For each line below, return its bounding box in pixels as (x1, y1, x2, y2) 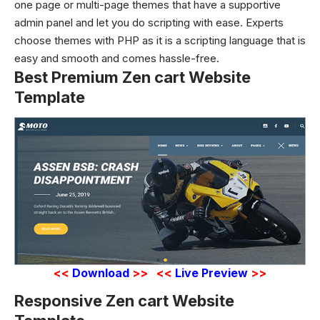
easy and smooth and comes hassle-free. (14, 51, 219, 65)
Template (14, 88, 85, 106)
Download (72, 265, 129, 280)
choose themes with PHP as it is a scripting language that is (14, 34, 306, 47)
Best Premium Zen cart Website (14, 68, 251, 86)
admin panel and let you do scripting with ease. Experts (14, 16, 284, 29)
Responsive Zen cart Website (14, 291, 234, 311)
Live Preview (175, 265, 248, 280)
